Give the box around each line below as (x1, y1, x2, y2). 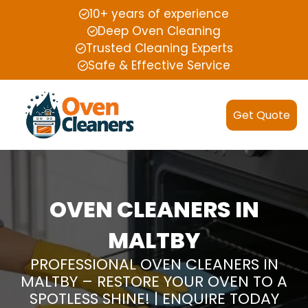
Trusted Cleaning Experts (85, 40, 233, 56)
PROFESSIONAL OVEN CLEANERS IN (30, 254, 278, 276)
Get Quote (233, 107, 290, 123)
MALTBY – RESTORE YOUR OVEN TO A (21, 271, 287, 293)
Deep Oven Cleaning (98, 23, 221, 39)
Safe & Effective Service (88, 57, 230, 74)
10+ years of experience (89, 5, 229, 22)
